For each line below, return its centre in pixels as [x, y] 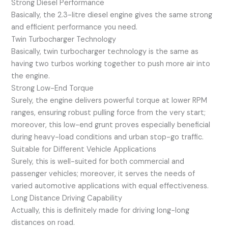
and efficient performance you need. [75, 27]
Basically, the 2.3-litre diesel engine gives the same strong [112, 15]
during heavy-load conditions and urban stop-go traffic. [108, 137]
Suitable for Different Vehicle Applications [84, 149]
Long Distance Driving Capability [67, 198]
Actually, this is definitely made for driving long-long [101, 210]
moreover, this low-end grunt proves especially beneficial [111, 125]
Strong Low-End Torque [53, 88]
